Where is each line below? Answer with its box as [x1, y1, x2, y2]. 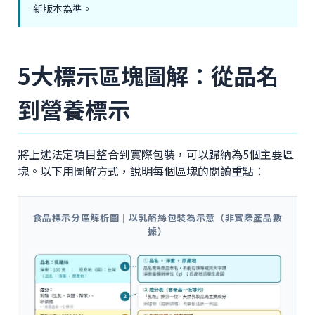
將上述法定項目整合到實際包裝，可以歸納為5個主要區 [18, 145, 294, 162]
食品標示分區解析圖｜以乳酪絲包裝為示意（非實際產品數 [32, 210, 283, 224]
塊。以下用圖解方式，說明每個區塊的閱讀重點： [18, 162, 265, 179]
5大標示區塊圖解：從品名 [18, 58, 278, 91]
